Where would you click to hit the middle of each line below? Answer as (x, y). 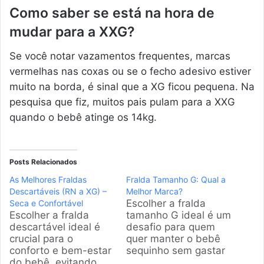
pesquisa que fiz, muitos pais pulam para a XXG (122, 102)
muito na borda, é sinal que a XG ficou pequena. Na (132, 86)
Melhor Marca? (154, 191)
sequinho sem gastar (176, 250)
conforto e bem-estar (60, 250)
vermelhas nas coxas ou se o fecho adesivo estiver (130, 71)
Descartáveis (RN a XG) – (58, 191)
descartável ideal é (55, 227)
